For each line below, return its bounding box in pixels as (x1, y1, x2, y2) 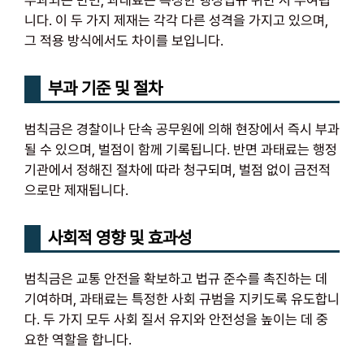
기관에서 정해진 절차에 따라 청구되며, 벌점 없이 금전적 (24, 162, 331, 179)
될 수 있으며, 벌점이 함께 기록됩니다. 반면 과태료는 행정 (24, 141, 337, 158)
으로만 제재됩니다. (24, 182, 128, 199)
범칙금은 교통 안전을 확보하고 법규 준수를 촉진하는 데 (24, 271, 327, 288)
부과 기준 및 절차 (48, 78, 162, 99)
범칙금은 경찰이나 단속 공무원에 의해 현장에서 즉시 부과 (24, 121, 340, 138)
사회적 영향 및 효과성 (48, 227, 192, 249)
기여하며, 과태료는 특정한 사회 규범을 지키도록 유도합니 (24, 291, 340, 308)
